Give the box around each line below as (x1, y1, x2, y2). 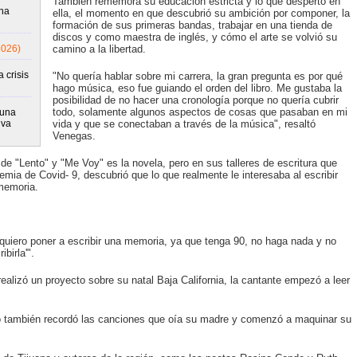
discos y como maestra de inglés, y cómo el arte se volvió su (52, 31, 337, 43)
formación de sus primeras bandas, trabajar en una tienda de (52, 19, 332, 31)
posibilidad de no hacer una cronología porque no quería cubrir (52, 94, 339, 106)
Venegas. (52, 130, 96, 142)
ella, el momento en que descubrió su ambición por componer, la (52, 7, 350, 19)
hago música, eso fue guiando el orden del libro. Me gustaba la (52, 82, 342, 94)
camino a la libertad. (52, 43, 146, 55)
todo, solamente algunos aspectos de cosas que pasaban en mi (52, 106, 347, 118)
